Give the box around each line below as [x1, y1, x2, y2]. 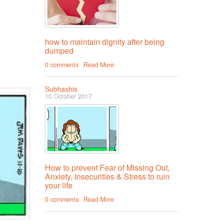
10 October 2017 [45, 92, 92, 101]
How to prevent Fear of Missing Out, [45, 162, 170, 174]
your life [45, 180, 73, 191]
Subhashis [45, 84, 77, 94]
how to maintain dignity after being [45, 36, 164, 48]
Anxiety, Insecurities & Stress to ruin [45, 171, 170, 183]
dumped [45, 45, 74, 57]
